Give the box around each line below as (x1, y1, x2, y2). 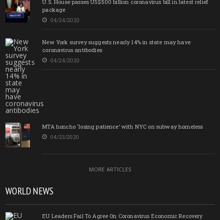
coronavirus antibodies (42, 46, 102, 54)
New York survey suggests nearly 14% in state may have (42, 38, 191, 46)
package (42, 5, 66, 13)
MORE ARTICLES (88, 165, 132, 173)
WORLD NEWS (5, 184, 54, 197)
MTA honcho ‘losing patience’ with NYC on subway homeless (42, 122, 203, 130)
